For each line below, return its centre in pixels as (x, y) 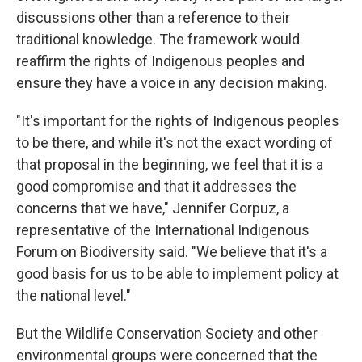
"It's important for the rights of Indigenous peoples (178, 121)
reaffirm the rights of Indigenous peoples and (160, 61)
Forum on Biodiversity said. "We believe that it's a (172, 252)
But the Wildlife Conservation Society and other (167, 334)
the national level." (74, 296)
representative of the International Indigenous (163, 230)
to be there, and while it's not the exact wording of (175, 143)
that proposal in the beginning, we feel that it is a (170, 165)
